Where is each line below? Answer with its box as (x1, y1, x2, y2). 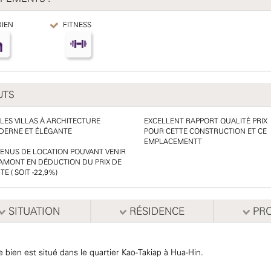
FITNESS (60, 22, 91, 28)
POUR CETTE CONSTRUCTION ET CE (143, 128, 267, 135)
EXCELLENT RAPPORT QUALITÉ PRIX (143, 118, 267, 125)
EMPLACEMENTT (143, 139, 202, 145)
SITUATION (5, 207, 60, 217)
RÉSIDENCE (126, 207, 184, 217)
